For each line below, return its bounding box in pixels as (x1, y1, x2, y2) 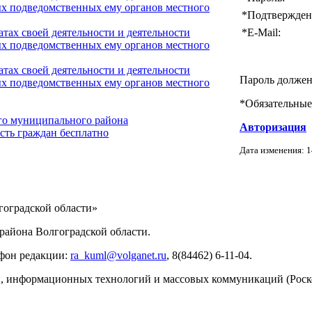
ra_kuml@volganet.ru (70, 249, 166, 261)
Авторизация (240, 120, 306, 133)
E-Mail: (247, 26, 281, 38)
